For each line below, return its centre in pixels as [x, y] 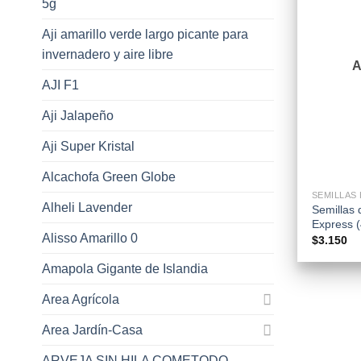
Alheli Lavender [87, 207]
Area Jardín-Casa [92, 330]
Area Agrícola [81, 299]
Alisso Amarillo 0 [90, 238]
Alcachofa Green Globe [109, 176]
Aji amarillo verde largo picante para [145, 34]
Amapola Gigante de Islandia [125, 268]
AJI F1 [60, 85]
